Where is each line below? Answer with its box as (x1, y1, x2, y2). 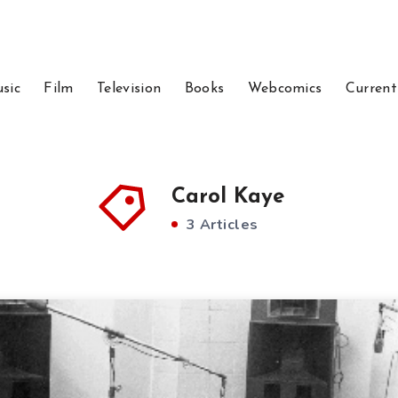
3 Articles (182, 215, 259, 235)
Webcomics (247, 82, 322, 96)
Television (97, 82, 162, 96)
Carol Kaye (171, 187, 284, 208)
